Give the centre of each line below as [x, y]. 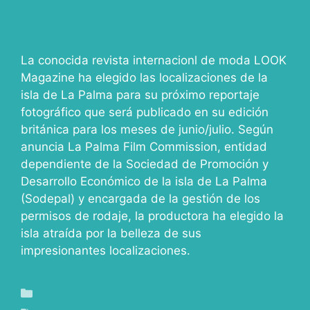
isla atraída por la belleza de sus [111, 233]
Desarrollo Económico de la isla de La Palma [144, 181]
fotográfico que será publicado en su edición [145, 112]
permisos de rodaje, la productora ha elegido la [152, 216]
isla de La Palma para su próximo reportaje [140, 95]
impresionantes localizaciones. [106, 250]
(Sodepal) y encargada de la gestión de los [140, 199]
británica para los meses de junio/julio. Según [147, 129]
